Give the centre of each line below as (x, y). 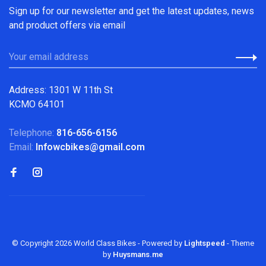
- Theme (240, 243)
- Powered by (161, 243)
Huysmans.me (138, 254)
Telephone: (33, 132)
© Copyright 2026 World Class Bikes (75, 243)
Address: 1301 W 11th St (61, 90)
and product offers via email (67, 25)
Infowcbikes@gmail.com (90, 147)
